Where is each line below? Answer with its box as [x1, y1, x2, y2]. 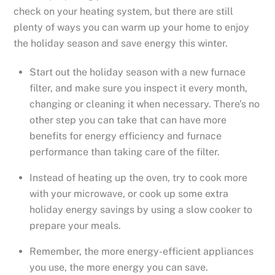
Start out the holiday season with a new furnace [29, 66, 246, 79]
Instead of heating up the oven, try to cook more [29, 172, 247, 184]
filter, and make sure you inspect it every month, [29, 82, 247, 95]
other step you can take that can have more [29, 114, 227, 126]
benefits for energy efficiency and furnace [29, 130, 222, 142]
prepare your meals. [29, 220, 121, 232]
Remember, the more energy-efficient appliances [29, 246, 254, 258]
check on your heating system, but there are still [14, 6, 234, 18]
